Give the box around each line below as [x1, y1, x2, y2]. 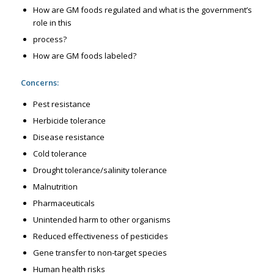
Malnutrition [32, 181, 78, 193]
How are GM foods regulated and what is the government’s [32, 4, 252, 16]
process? [32, 34, 67, 45]
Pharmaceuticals [32, 198, 95, 209]
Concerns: [20, 77, 59, 89]
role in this [32, 17, 72, 29]
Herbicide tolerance [32, 115, 106, 127]
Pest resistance [32, 98, 91, 110]
